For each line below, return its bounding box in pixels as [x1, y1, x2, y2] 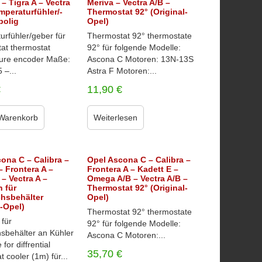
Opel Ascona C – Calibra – [87, 155, 191, 164]
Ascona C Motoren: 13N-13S [87, 54, 194, 64]
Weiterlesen [93, 113, 137, 122]
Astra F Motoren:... [87, 66, 157, 75]
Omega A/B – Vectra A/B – [87, 174, 188, 183]
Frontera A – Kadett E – [87, 164, 178, 174]
